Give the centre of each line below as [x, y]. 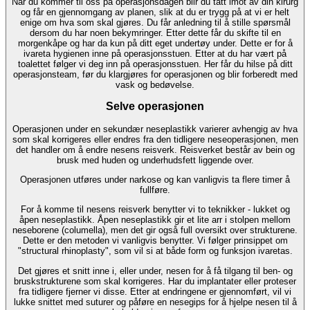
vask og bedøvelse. [155, 84]
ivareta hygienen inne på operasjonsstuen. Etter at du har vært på [155, 53]
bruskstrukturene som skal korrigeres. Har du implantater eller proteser [155, 281]
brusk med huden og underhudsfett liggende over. [155, 160]
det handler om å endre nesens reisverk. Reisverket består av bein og [155, 149]
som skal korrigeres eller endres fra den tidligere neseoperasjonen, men [155, 139]
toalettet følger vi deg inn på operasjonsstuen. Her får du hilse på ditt [155, 64]
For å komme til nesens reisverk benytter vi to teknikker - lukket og [155, 210]
